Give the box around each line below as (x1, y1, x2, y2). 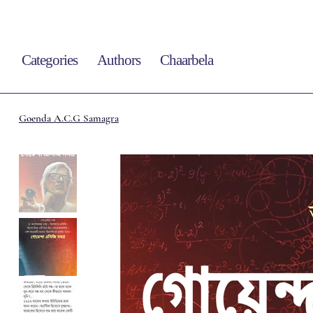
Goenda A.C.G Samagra (18, 112, 119, 125)
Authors (96, 52, 140, 68)
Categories (22, 52, 78, 68)
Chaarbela (159, 52, 213, 68)
